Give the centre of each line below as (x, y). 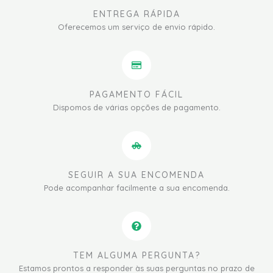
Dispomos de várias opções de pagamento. (136, 107)
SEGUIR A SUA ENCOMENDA (136, 175)
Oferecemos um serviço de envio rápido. (136, 27)
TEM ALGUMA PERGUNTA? (136, 255)
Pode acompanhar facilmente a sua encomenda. (136, 188)
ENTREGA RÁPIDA (136, 14)
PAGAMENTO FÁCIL (136, 94)
